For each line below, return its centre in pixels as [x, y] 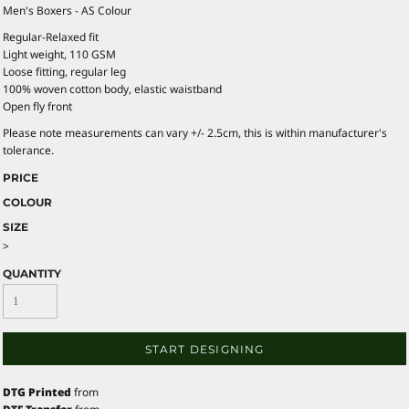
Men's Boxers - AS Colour [67, 10]
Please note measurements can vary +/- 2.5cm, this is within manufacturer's [195, 132]
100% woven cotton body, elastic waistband [112, 89]
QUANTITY [32, 273]
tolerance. [28, 150]
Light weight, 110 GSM [59, 54]
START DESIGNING [204, 350]
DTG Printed [37, 392]
